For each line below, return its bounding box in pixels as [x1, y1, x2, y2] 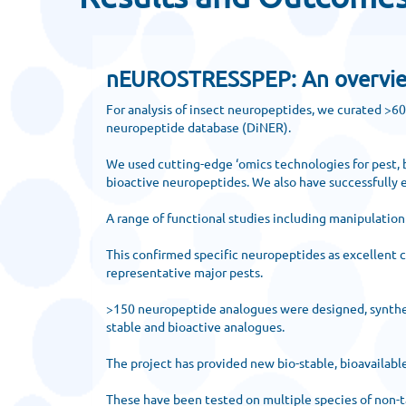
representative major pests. [106, 264, 263, 280]
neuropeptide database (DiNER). [106, 119, 291, 135]
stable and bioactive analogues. [106, 318, 285, 334]
